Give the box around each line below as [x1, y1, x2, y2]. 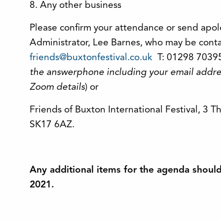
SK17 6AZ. [30, 120, 74, 130]
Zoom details [30, 82, 85, 92]
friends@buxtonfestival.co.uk [30, 53, 152, 63]
